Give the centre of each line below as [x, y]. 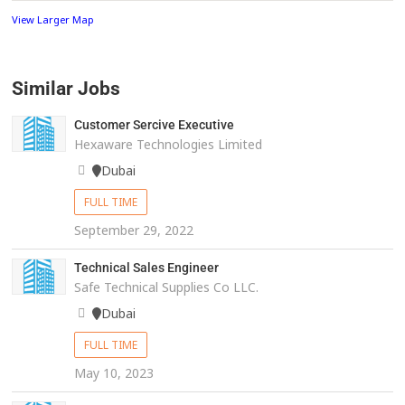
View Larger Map [53, 20]
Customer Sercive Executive [154, 125]
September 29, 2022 [133, 231]
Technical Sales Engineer [146, 268]
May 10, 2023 [113, 373]
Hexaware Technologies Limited [168, 145]
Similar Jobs [66, 89]
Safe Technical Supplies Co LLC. [166, 287]
